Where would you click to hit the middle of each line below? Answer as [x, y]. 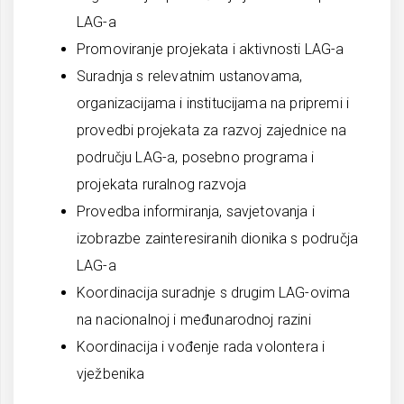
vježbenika [111, 374]
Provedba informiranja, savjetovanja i [196, 211]
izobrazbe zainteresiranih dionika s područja [218, 239]
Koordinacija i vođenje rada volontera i [201, 347]
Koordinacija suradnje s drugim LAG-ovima [214, 293]
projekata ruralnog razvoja [162, 184]
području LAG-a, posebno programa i [196, 157]
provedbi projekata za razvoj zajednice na [212, 130]
